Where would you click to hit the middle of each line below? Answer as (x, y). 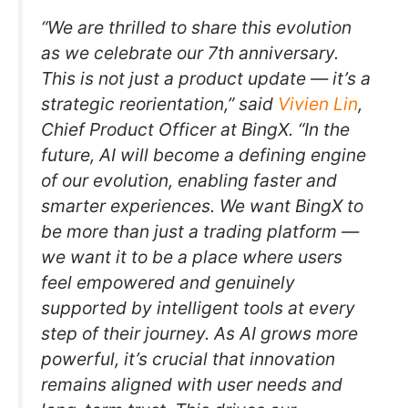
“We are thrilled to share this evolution (196, 28)
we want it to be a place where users (192, 257)
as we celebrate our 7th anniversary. (190, 53)
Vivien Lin (318, 104)
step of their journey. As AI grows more (199, 334)
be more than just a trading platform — (200, 232)
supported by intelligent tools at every (198, 308)
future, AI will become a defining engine (204, 155)
